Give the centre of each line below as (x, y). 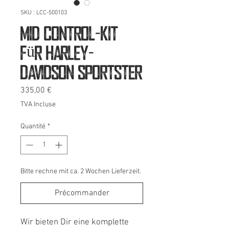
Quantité (33, 127)
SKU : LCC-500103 (44, 13)
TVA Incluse (38, 105)
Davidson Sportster (81, 72)
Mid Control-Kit (69, 33)
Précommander (82, 193)
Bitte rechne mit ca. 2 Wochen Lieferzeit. (81, 171)
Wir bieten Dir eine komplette (75, 222)
